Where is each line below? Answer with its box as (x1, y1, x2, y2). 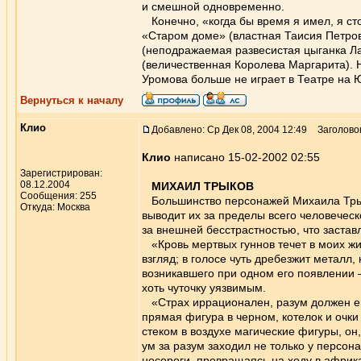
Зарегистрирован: (20, 168, 102, 179)
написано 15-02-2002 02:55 (171, 151, 320, 164)
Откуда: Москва (20, 201, 90, 213)
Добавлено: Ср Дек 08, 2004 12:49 (151, 124, 307, 135)
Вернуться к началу (20, 94, 123, 106)
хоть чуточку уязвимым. (142, 281, 266, 294)
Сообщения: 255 (20, 190, 97, 201)
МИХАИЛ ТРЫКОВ (151, 180, 254, 193)
